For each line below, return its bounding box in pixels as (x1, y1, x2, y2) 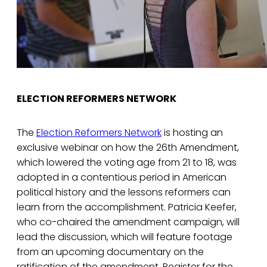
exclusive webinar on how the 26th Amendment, (17, 141, 239, 155)
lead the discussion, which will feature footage (17, 230, 232, 244)
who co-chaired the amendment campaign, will (17, 215, 240, 229)
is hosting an (162, 126, 223, 140)
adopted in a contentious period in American (17, 170, 226, 185)
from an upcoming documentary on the (17, 245, 204, 259)
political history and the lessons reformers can (17, 185, 231, 200)
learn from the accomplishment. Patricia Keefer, (17, 200, 237, 215)
